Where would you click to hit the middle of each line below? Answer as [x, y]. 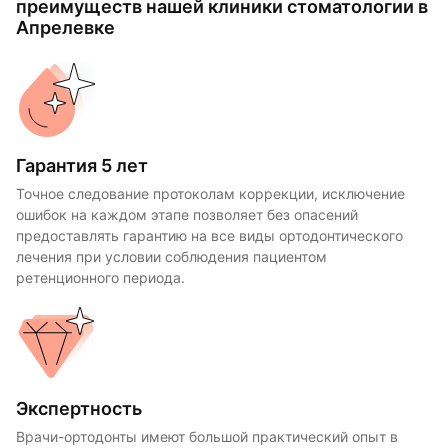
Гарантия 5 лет [82, 165]
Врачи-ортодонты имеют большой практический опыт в [207, 436]
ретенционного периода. [102, 277]
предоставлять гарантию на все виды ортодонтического [209, 235]
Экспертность [79, 408]
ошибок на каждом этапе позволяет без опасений [187, 214]
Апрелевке [65, 27]
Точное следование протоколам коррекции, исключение [210, 193]
